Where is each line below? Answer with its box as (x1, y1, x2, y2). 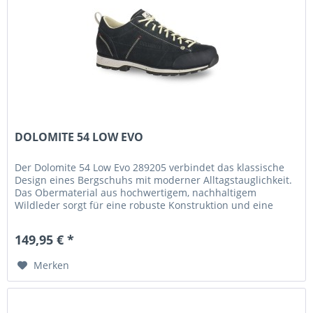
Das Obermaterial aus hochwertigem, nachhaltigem (15, 185, 257, 199)
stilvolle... (15, 210, 59, 224)
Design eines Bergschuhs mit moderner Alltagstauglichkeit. (15, 173, 293, 187)
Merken (34, 258, 70, 272)
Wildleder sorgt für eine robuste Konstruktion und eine (15, 198, 274, 212)
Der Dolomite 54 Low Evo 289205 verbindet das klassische (15, 160, 285, 174)
